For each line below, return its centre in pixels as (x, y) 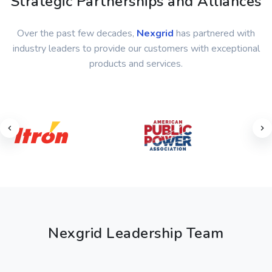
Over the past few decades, (77, 33)
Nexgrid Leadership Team (136, 233)
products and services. (136, 64)
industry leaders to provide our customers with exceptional (136, 49)
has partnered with (214, 33)
